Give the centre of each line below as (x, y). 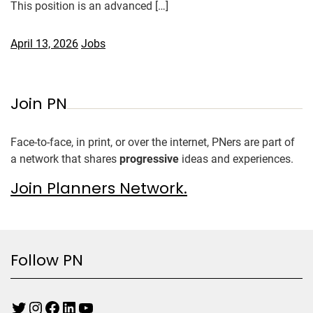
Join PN (39, 104)
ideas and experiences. (236, 159)
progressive (149, 159)
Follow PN (47, 260)
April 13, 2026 (44, 44)
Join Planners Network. (99, 188)
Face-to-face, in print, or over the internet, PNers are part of (153, 142)
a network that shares (65, 159)
